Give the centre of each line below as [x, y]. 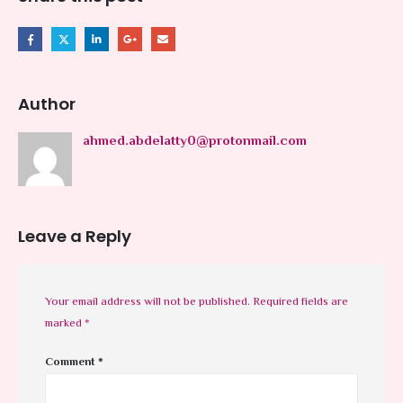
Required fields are [300, 302]
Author [47, 104]
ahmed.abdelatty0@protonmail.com [195, 142]
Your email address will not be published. [148, 302]
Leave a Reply [75, 236]
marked [65, 323]
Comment [72, 362]
